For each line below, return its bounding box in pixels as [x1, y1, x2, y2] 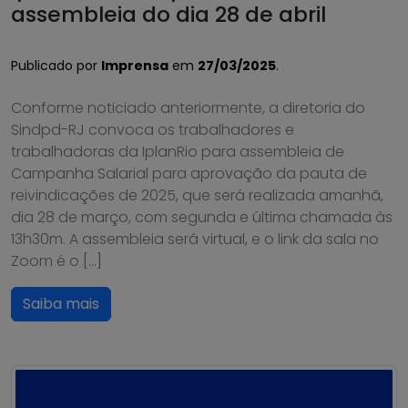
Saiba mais [23, 292, 99, 314]
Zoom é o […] [11, 250, 102, 271]
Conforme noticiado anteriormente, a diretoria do [11, 97, 365, 118]
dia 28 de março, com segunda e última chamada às [11, 206, 393, 228]
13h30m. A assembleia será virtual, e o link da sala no [11, 228, 379, 250]
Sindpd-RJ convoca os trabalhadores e [11, 118, 294, 140]
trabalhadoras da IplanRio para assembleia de [11, 140, 344, 162]
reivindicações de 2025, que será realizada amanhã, [11, 184, 383, 206]
